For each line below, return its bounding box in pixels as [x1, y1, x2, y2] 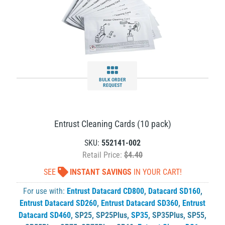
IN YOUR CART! [131, 167, 182, 177]
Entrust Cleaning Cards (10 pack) [54, 119, 171, 129]
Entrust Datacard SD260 [20, 198, 97, 208]
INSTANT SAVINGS [69, 167, 132, 177]
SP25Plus [96, 210, 127, 220]
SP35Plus [152, 210, 183, 220]
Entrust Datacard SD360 [101, 198, 178, 208]
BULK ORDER [98, 77, 126, 82]
